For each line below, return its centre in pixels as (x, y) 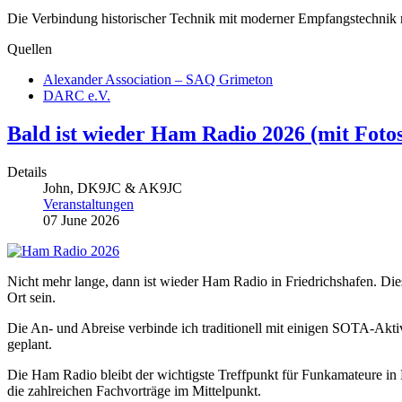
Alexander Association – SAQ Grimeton (158, 79)
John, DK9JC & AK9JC (113, 188)
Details (27, 171)
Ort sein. (31, 297)
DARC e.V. (77, 95)
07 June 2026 (81, 220)
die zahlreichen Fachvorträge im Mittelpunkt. (134, 390)
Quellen (30, 48)
